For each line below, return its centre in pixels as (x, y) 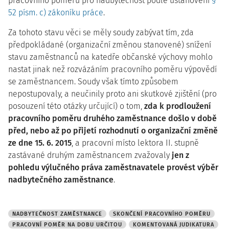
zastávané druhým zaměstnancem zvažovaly (90, 155)
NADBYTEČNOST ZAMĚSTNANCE (57, 214)
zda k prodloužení (178, 106)
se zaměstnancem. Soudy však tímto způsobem (93, 82)
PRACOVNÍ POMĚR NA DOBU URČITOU (67, 225)
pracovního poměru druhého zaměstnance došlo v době (112, 118)
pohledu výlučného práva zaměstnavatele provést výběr (113, 167)
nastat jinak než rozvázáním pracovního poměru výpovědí (112, 69)
